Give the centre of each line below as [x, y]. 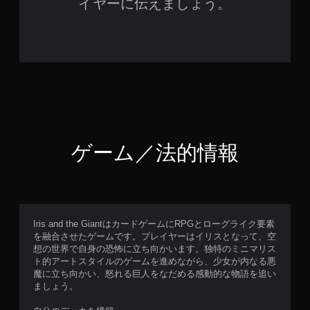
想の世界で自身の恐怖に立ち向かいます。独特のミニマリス [155, 249]
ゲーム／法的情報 [155, 153]
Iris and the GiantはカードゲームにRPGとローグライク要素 [154, 224]
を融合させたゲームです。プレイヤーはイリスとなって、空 [155, 236]
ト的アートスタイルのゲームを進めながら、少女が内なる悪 [155, 261]
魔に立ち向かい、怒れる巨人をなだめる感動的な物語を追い [155, 274]
